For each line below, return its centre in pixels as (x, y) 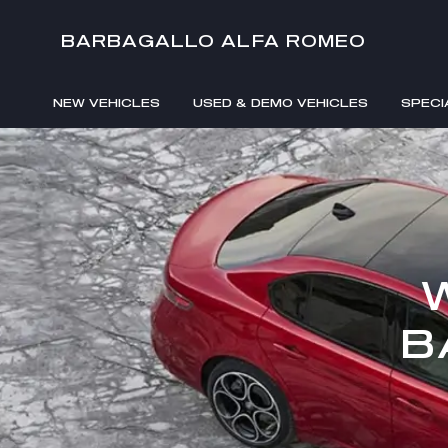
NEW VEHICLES (106, 102)
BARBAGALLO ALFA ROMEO (214, 40)
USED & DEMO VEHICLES (281, 102)
